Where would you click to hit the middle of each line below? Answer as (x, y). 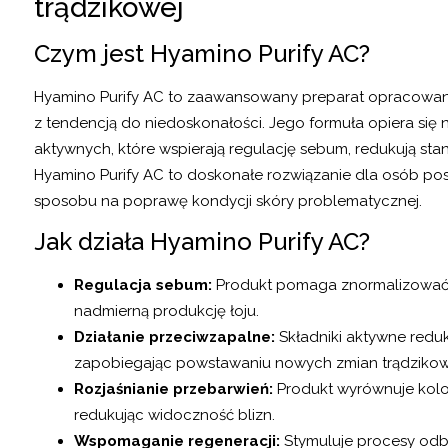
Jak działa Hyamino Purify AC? (202, 242)
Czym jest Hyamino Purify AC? (202, 53)
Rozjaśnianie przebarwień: (173, 389)
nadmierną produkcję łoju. (166, 311)
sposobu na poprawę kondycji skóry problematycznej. (228, 200)
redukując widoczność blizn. (174, 415)
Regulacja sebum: (143, 285)
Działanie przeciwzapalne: (174, 337)
